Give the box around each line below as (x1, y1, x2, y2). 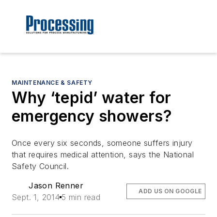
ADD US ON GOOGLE (139, 187, 202, 195)
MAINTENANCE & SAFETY (12, 79, 93, 87)
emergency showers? (12, 107, 172, 126)
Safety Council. (12, 161, 69, 171)
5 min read (62, 192, 101, 202)
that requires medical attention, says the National (12, 150, 194, 160)
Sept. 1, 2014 (12, 192, 60, 202)
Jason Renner (29, 181, 83, 191)
